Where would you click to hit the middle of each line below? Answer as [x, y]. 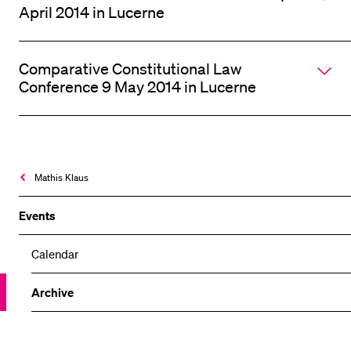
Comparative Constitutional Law [130, 69]
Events [37, 215]
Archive [52, 292]
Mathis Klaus [62, 177]
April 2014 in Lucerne [92, 12]
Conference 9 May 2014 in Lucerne [138, 87]
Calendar [55, 253]
